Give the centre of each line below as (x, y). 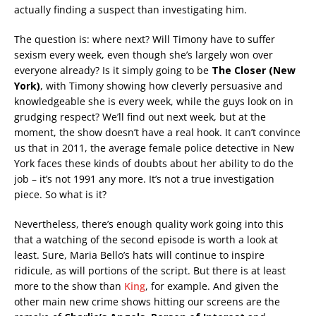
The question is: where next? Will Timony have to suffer (145, 39)
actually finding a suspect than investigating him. (130, 10)
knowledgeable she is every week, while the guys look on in (154, 102)
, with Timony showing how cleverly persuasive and (162, 86)
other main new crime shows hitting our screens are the (147, 302)
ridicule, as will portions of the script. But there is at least (150, 271)
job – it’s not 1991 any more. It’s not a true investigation (144, 179)
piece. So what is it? (60, 195)
